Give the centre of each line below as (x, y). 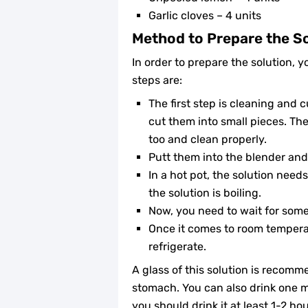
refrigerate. (177, 246)
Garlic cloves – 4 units (205, 15)
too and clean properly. (208, 139)
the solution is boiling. (205, 192)
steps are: (157, 80)
